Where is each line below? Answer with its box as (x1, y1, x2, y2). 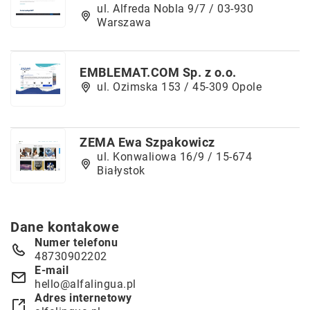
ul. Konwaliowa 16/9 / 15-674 (97, 149, 252, 163)
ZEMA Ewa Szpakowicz (80, 134, 215, 149)
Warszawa (97, 16, 151, 29)
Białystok (97, 163, 145, 177)
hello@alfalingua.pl (35, 277, 136, 291)
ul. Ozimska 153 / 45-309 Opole (97, 80, 262, 93)
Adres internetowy (35, 291, 132, 304)
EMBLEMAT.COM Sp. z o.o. (80, 64, 237, 80)
